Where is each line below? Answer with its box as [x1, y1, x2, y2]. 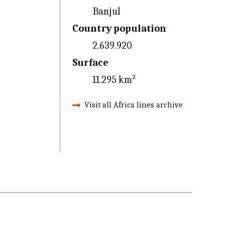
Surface [72, 57, 108, 68]
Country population [72, 23, 166, 34]
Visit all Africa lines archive [84, 100, 183, 109]
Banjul [92, 6, 121, 17]
